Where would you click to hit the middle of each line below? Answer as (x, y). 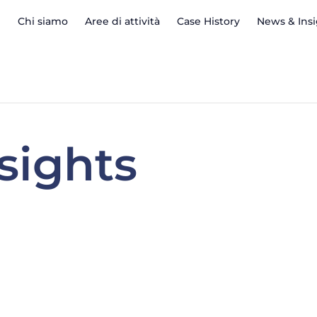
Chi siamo (43, 22)
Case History (208, 22)
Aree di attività (122, 22)
